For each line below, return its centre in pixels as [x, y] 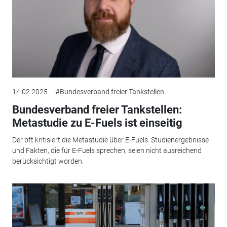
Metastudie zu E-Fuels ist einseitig [97, 123]
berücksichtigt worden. [48, 161]
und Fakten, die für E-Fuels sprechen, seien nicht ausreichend [107, 151]
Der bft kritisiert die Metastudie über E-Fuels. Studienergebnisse [110, 140]
